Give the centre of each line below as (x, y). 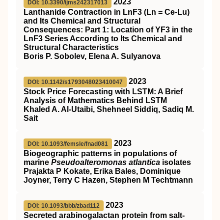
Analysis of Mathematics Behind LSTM (95, 100)
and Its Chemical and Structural (82, 21)
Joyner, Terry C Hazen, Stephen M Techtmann (108, 180)
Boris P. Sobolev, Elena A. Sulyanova (92, 56)
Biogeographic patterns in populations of (100, 153)
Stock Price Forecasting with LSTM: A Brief (103, 92)
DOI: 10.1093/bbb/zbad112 (64, 206)
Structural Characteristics (71, 47)
